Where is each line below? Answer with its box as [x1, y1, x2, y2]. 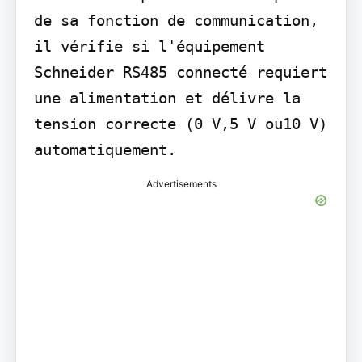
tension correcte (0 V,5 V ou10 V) [33, 114, 327, 133]
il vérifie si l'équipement [33, 36, 265, 55]
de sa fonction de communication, [33, 11, 318, 29]
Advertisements [145, 177, 217, 190]
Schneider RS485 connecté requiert [33, 62, 327, 81]
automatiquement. [33, 140, 176, 158]
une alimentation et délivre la [33, 88, 301, 107]
